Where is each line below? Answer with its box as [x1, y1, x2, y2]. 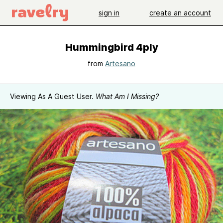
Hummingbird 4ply [65, 41, 158, 53]
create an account [149, 8, 211, 17]
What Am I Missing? [96, 92, 159, 101]
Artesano [105, 59, 135, 68]
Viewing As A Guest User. [10, 92, 96, 101]
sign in [99, 8, 119, 17]
